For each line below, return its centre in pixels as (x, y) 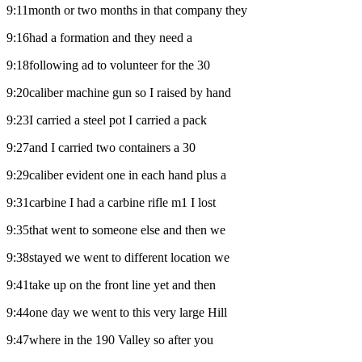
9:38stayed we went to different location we (118, 257)
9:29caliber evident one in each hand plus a (116, 175)
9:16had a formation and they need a (99, 37)
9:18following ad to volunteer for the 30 (108, 65)
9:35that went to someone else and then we (116, 229)
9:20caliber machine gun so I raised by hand (119, 92)
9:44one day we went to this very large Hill (117, 312)
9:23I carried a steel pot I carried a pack (107, 120)
